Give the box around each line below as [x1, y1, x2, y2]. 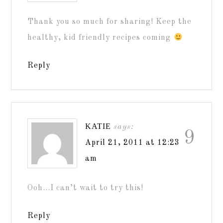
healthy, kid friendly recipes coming [27, 34, 174, 42]
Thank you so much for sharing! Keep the [27, 18, 192, 26]
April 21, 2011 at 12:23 [85, 139, 180, 147]
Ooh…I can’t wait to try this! [27, 184, 144, 192]
